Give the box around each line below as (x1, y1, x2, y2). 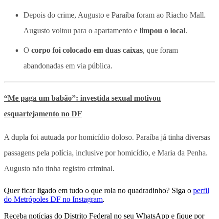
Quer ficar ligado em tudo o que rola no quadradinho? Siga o (4, 186, 191, 195)
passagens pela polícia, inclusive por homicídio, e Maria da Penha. (4, 148, 208, 157)
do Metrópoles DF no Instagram (4, 195, 103, 203)
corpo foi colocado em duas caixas (31, 45, 143, 54)
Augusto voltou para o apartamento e (23, 26, 139, 35)
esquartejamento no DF (4, 109, 82, 118)
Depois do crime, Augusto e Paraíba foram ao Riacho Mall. (23, 10, 206, 19)
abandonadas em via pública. (23, 61, 112, 70)
